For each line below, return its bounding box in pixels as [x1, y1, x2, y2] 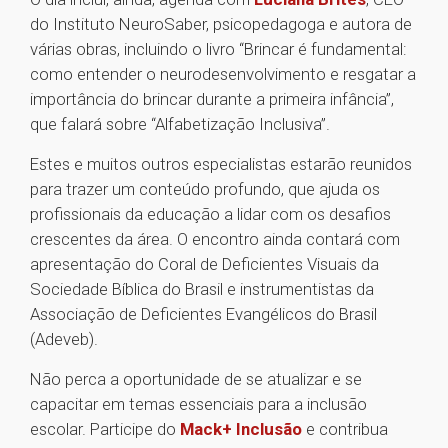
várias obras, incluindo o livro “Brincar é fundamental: [30, 39, 407, 60]
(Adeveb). [30, 329, 98, 350]
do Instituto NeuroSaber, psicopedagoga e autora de [30, 14, 412, 35]
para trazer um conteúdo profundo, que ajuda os [30, 179, 380, 200]
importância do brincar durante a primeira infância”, [30, 89, 394, 110]
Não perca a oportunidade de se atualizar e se [30, 369, 362, 390]
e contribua [302, 419, 388, 440]
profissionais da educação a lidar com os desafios [30, 204, 391, 225]
